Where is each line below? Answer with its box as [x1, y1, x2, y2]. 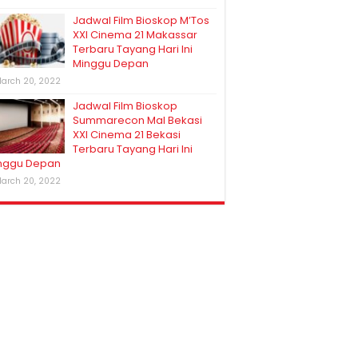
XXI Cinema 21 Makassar [73, 27, 197, 43]
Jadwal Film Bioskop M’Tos [73, 13, 209, 29]
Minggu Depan [73, 56, 149, 72]
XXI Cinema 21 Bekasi [73, 127, 181, 143]
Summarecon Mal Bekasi [73, 113, 202, 129]
